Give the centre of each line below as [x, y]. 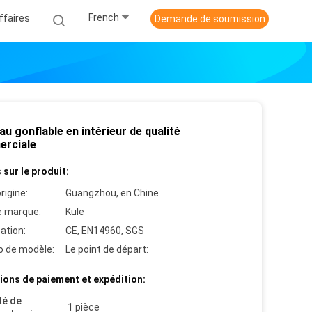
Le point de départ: [107, 249]
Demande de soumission [210, 19]
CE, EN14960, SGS [105, 231]
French [104, 18]
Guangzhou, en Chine [112, 193]
